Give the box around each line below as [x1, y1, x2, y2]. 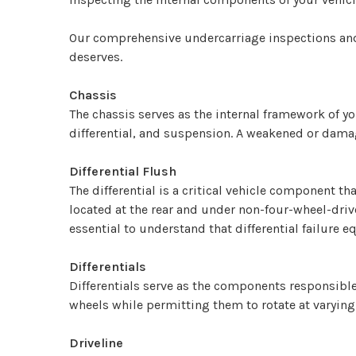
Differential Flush [69, 164, 176, 180]
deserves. [69, 49, 122, 65]
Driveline [69, 335, 123, 351]
